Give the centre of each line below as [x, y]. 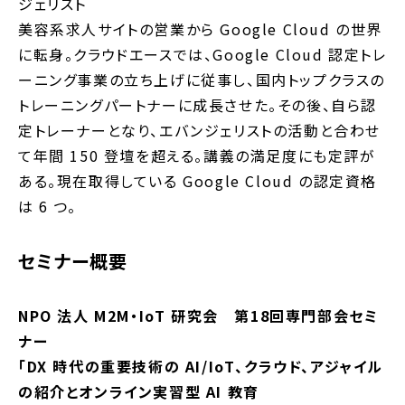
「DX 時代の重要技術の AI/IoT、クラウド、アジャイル [201, 366]
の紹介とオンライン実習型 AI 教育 [139, 391]
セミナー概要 [73, 260]
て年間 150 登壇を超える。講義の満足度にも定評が [197, 155]
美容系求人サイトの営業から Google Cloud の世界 [201, 28]
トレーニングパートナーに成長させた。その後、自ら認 [198, 104]
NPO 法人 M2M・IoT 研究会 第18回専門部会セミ [198, 315]
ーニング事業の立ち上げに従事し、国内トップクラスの [202, 79]
